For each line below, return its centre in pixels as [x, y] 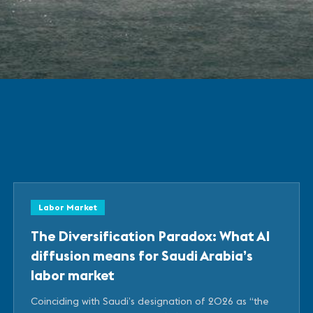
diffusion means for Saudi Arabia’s [141, 255]
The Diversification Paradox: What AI [150, 235]
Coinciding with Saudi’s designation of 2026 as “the [150, 301]
